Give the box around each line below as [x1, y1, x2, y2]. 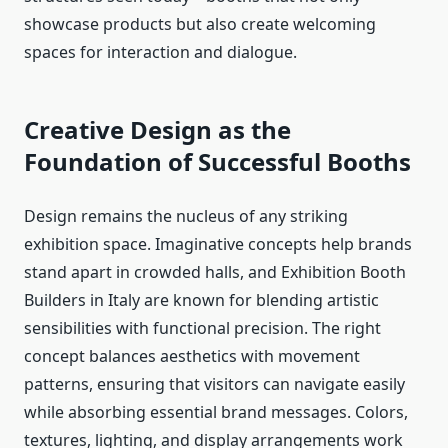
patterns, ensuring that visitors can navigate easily [24, 373, 405, 396]
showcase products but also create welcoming [24, 13, 376, 36]
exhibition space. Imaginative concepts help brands [24, 233, 412, 256]
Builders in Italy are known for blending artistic [24, 289, 379, 312]
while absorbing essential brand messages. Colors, [24, 401, 408, 424]
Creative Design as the [24, 113, 291, 147]
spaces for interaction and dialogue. [24, 41, 297, 64]
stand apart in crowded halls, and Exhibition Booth [24, 261, 406, 284]
